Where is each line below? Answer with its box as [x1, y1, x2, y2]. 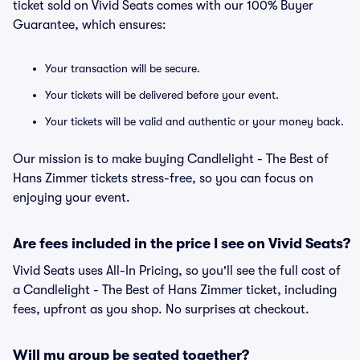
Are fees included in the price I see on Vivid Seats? [13, 235, 350, 252]
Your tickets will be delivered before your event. [45, 88, 279, 101]
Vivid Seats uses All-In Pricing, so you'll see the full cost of [13, 264, 341, 278]
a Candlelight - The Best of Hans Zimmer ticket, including [13, 283, 337, 297]
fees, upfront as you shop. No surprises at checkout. [13, 302, 309, 317]
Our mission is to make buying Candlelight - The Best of [13, 152, 329, 166]
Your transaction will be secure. [45, 62, 200, 75]
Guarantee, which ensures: [13, 18, 166, 32]
